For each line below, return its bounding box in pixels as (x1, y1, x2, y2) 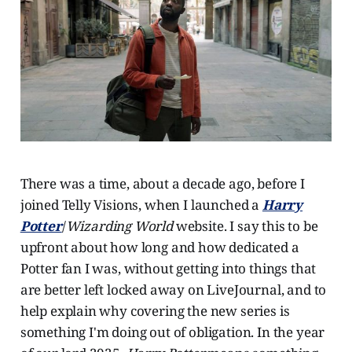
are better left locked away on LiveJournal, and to (20, 280, 327, 299)
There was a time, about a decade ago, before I (20, 174, 305, 192)
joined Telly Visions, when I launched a (20, 195, 262, 214)
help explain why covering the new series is (20, 301, 290, 320)
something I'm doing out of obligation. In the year (20, 322, 325, 341)
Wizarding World (65, 216, 173, 235)
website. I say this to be (172, 216, 318, 235)
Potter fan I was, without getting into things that (20, 258, 317, 277)
